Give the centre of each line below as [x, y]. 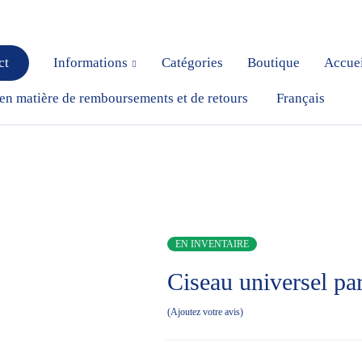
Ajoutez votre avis [206, 312]
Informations [90, 63]
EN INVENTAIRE [213, 244]
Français [301, 98]
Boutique [274, 63]
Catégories [192, 63]
